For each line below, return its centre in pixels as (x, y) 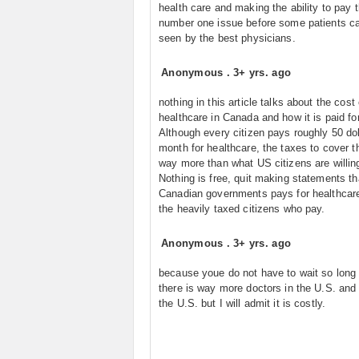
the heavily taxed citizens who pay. (242, 209)
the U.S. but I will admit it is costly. (242, 303)
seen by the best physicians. (227, 38)
